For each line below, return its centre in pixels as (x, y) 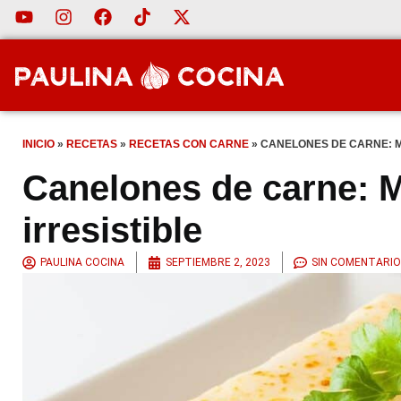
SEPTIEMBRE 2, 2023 (218, 263)
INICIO (38, 144)
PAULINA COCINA (82, 263)
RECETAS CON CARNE (189, 144)
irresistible (112, 230)
